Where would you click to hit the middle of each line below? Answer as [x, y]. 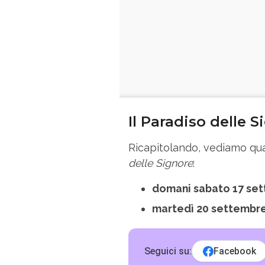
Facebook [235, 251]
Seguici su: [168, 251]
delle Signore [161, 163]
